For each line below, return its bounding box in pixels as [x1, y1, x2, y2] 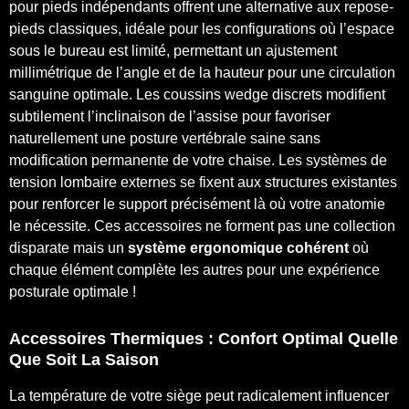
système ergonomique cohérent [128, 239, 349, 256]
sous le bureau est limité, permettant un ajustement [9, 42, 337, 58]
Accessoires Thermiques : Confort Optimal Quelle [9, 329, 398, 348]
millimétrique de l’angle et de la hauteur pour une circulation [9, 64, 395, 80]
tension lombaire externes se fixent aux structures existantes [9, 173, 397, 190]
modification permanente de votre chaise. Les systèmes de [9, 152, 387, 168]
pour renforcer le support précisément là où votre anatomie [9, 195, 385, 212]
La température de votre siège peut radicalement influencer [9, 387, 389, 404]
